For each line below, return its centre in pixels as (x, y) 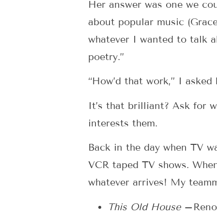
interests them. (123, 123)
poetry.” (106, 56)
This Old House (146, 207)
